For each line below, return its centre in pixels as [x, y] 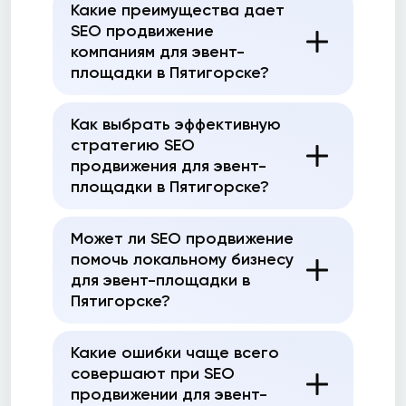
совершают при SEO [153, 373]
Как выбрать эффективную [176, 124]
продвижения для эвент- [169, 166]
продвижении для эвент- [169, 394]
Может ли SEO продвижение [182, 238]
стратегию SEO [133, 145]
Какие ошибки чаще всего [175, 353]
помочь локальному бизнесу [182, 259]
